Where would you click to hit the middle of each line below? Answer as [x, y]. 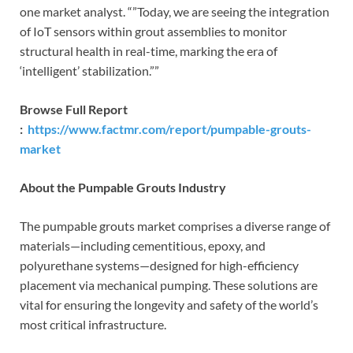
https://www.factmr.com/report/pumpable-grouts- [169, 129]
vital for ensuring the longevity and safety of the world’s [169, 305]
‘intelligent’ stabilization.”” [89, 71]
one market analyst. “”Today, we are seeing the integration [175, 12]
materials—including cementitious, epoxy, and [143, 246]
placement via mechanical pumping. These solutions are [169, 285]
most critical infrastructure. [93, 325]
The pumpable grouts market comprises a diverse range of [175, 226]
